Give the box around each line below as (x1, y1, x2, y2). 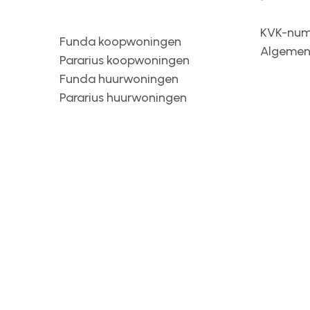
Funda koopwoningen (60, 34, 181, 49)
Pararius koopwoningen (60, 53, 190, 68)
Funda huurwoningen (60, 71, 179, 86)
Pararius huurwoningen (60, 90, 187, 105)
